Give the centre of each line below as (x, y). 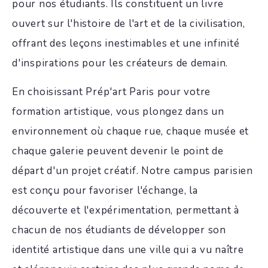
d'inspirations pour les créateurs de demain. (120, 63)
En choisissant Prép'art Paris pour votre (111, 92)
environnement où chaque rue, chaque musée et (130, 131)
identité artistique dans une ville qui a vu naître (128, 250)
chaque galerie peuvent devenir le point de (118, 151)
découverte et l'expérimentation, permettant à (126, 210)
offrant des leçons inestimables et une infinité (126, 43)
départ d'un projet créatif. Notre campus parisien (133, 171)
